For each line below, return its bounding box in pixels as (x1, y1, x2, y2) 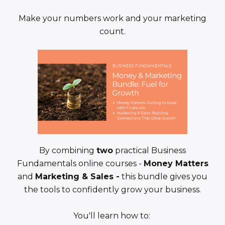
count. (99, 27, 126, 37)
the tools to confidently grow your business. (24, 184, 201, 194)
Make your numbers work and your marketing (19, 14, 206, 24)
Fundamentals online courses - (17, 158, 144, 168)
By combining (39, 145, 96, 155)
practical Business (113, 145, 186, 155)
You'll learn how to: (73, 210, 152, 220)
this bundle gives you (120, 171, 207, 181)
